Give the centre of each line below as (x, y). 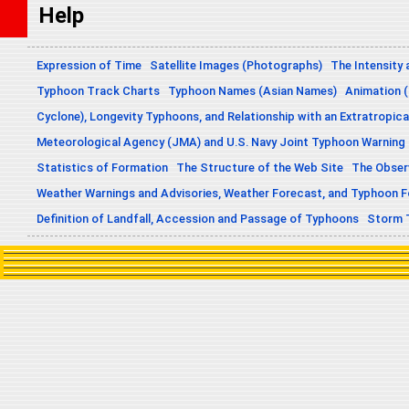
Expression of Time (89, 66)
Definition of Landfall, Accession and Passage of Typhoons (198, 219)
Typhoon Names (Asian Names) (252, 91)
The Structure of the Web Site (260, 168)
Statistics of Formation (102, 168)
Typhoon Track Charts (98, 91)
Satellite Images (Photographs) (236, 66)
